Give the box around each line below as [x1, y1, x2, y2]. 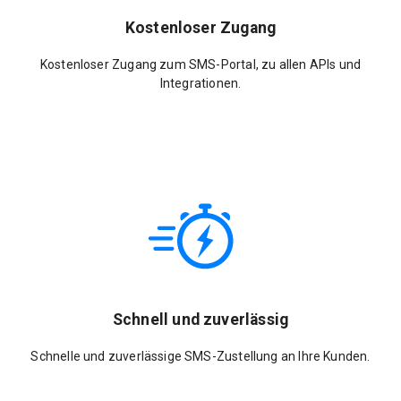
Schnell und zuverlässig [112, 311, 289, 329]
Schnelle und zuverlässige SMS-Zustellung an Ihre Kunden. [30, 348, 371, 363]
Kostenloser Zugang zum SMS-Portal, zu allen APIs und [39, 56, 362, 72]
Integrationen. [159, 75, 242, 90]
